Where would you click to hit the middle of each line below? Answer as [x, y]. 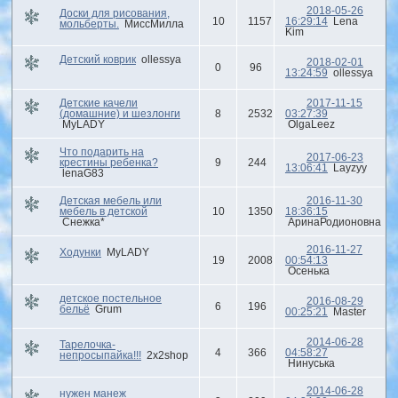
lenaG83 [83, 173]
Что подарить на [101, 151]
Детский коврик [97, 59]
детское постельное [110, 298]
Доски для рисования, [114, 13]
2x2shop [167, 355]
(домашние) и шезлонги [119, 113]
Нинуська [311, 363]
